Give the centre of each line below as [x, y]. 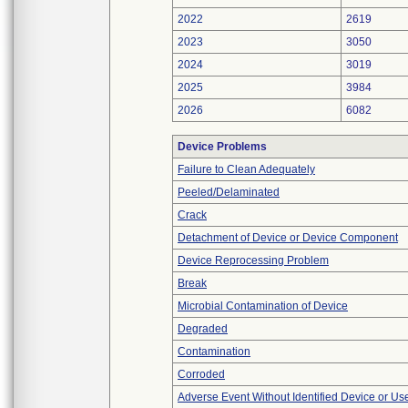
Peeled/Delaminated [229, 192]
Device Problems [222, 147]
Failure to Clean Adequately [246, 169]
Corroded [201, 374]
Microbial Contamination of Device [263, 306]
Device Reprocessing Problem [253, 260]
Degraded [203, 329]
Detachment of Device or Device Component [288, 238]
